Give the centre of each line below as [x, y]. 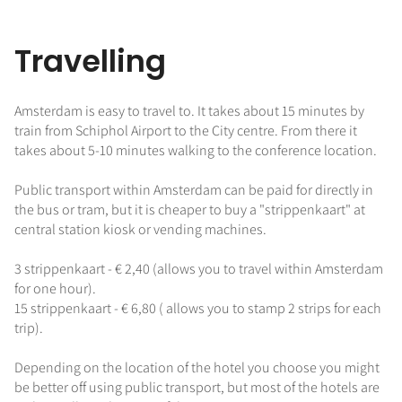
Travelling [90, 61]
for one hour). [55, 288]
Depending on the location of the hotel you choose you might [197, 367]
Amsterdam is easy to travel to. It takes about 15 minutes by [189, 110]
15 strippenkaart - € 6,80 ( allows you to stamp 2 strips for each [198, 308]
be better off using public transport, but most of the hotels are [197, 387]
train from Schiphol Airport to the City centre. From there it [186, 130]
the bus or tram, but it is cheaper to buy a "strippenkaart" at [190, 209]
